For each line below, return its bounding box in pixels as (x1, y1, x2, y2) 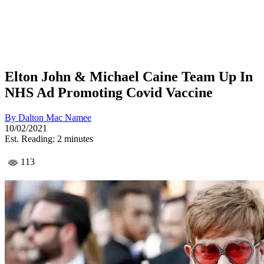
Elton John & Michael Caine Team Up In (5, 68, 253, 84)
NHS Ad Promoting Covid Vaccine (5, 84, 213, 100)
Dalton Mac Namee (18, 112, 91, 123)
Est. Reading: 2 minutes (5, 133, 93, 144)
